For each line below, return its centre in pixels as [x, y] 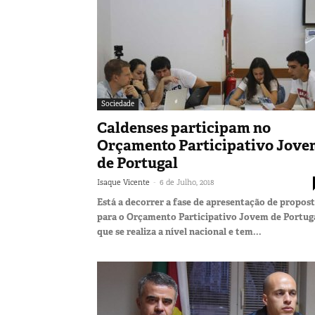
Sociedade [118, 103]
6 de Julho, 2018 [187, 182]
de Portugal [137, 163]
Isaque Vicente [123, 182]
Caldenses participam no [184, 128]
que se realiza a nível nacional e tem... [179, 231]
